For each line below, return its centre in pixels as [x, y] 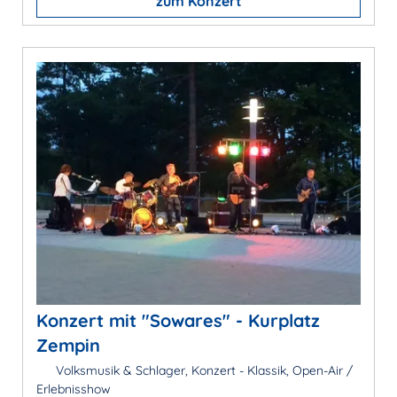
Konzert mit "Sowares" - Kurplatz [178, 321]
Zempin [68, 346]
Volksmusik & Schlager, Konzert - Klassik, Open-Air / [202, 371]
